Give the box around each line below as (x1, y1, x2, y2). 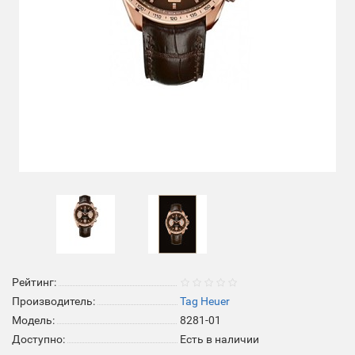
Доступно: (12, 333, 65, 345)
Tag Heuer (180, 295, 230, 307)
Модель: (12, 314, 55, 326)
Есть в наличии (180, 333, 259, 345)
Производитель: (12, 295, 95, 307)
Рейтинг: (12, 276, 56, 288)
